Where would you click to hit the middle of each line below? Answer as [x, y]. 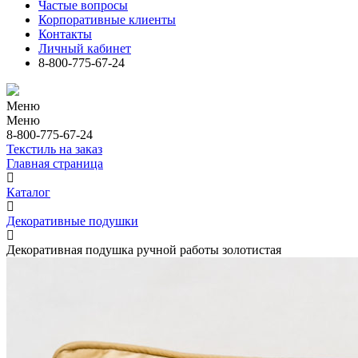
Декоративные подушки [72, 221]
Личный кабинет [85, 48]
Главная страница [55, 163]
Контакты [65, 34]
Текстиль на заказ [54, 149]
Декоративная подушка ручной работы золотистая [144, 250]
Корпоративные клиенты [107, 20]
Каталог [28, 192]
